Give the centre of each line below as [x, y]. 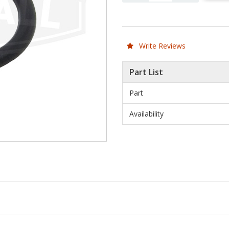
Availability [146, 113]
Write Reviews [161, 45]
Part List [146, 72]
